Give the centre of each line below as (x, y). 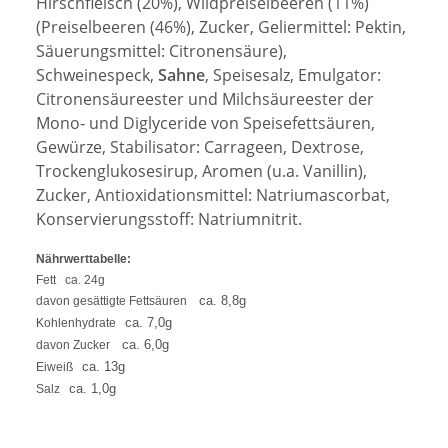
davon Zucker (79, 345)
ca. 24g (85, 280)
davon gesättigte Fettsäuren (117, 301)
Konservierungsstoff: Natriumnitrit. (169, 219)
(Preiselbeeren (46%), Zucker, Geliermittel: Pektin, (221, 27)
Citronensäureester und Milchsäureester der (205, 99)
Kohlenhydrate (80, 323)
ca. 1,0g (92, 389)
